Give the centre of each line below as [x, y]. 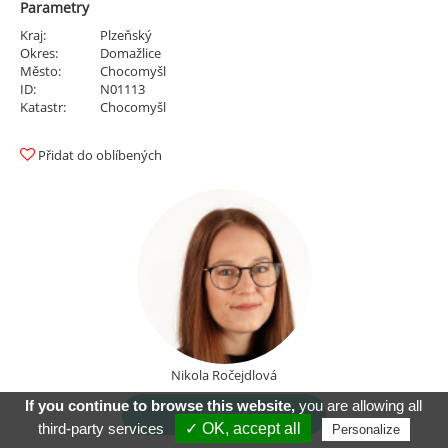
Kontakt [224, 415]
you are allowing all [359, 405]
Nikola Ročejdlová [224, 375]
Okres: [39, 53]
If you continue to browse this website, [160, 405]
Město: [40, 71]
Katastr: [43, 107]
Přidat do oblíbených [100, 155]
